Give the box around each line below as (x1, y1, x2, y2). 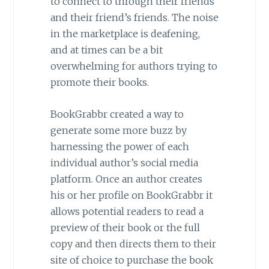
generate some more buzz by (50, 124, 187, 136)
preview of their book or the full (50, 221, 200, 234)
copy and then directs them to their (50, 237, 216, 250)
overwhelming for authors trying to (50, 59, 217, 72)
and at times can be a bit (50, 43, 163, 56)
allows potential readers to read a (50, 205, 204, 217)
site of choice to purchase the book (50, 253, 213, 266)
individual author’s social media (50, 156, 198, 169)
